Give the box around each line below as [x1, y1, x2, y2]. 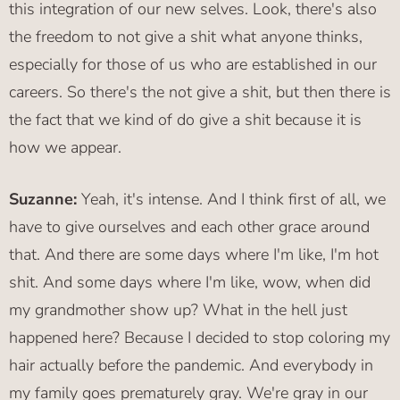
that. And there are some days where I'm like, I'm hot [9, 244, 379, 266]
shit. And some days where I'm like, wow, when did [9, 271, 371, 294]
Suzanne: [9, 188, 81, 211]
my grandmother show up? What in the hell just [9, 299, 347, 321]
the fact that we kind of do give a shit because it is [9, 109, 362, 131]
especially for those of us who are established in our [9, 54, 377, 76]
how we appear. [9, 137, 121, 159]
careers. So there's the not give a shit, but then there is [9, 81, 391, 104]
